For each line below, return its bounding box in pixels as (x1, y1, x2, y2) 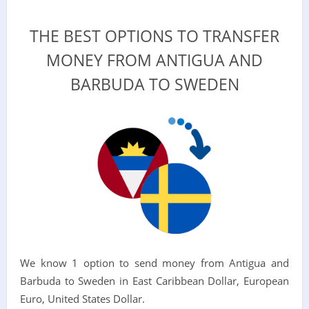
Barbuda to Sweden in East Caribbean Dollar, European (19, 273, 290, 288)
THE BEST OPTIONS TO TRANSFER (30, 25, 279, 47)
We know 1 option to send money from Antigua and (19, 255, 290, 270)
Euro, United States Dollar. (19, 291, 145, 306)
